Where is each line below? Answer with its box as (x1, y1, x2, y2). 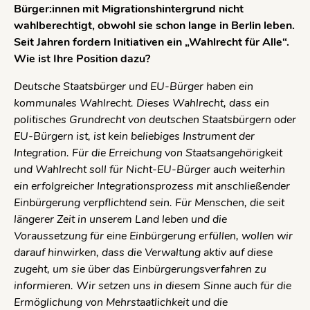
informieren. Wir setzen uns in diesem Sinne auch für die (14, 278, 291, 294)
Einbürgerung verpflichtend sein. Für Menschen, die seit (14, 195, 284, 211)
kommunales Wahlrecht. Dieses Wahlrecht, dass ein (14, 95, 269, 111)
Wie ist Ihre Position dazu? (14, 51, 150, 67)
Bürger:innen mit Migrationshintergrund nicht (14, 1, 244, 17)
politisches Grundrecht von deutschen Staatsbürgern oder (14, 112, 296, 128)
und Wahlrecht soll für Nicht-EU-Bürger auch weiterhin (14, 162, 285, 178)
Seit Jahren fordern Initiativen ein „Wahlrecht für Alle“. (14, 35, 289, 51)
